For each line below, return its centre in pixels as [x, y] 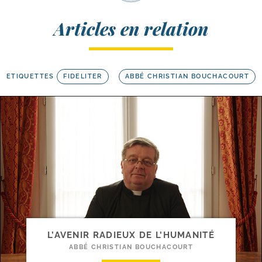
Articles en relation [131, 28]
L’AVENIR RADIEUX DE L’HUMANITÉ [131, 235]
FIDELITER [83, 76]
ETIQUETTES [30, 76]
